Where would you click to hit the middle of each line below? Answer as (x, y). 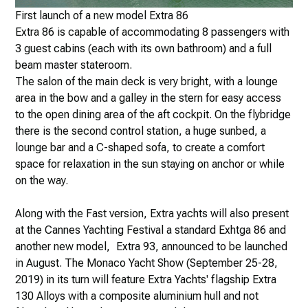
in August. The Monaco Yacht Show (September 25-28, (147, 263)
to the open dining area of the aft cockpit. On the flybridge (153, 114)
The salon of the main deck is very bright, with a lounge (147, 81)
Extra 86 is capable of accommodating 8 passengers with (153, 32)
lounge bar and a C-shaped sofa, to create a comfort (140, 147)
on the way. (42, 180)
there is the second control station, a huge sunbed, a (141, 131)
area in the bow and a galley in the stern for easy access (148, 98)
